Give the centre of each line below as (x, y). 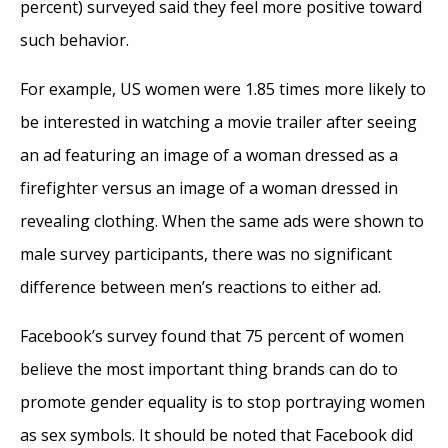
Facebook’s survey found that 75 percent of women (212, 335)
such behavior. (74, 39)
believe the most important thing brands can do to (209, 368)
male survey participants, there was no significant (206, 253)
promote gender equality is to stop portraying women (222, 401)
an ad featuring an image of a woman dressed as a (209, 154)
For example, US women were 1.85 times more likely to (223, 88)
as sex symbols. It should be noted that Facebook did (216, 434)
